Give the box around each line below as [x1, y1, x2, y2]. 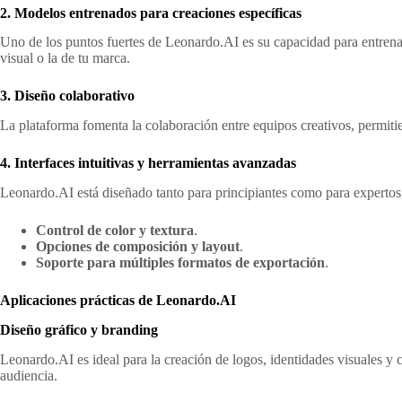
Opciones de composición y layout [36, 238, 240, 254]
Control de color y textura [36, 222, 194, 238]
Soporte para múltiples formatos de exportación [36, 254, 325, 270]
